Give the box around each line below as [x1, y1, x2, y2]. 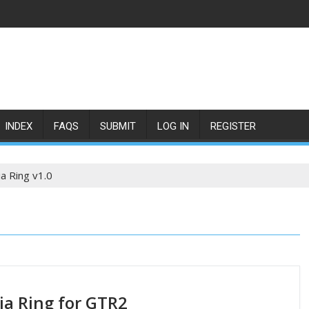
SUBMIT [100, 120, 136, 132]
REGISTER [210, 120, 256, 132]
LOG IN [157, 120, 189, 132]
